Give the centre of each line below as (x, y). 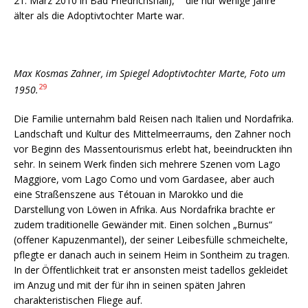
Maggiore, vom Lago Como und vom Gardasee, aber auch (144, 179)
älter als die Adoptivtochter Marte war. (99, 16)
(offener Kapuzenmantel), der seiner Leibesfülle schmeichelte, (151, 239)
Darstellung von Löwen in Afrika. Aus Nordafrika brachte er (144, 209)
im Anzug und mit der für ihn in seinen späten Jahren (130, 285)
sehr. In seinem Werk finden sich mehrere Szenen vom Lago (147, 164)
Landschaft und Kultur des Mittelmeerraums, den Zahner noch (152, 133)
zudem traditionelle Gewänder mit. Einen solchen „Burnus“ (143, 224)
